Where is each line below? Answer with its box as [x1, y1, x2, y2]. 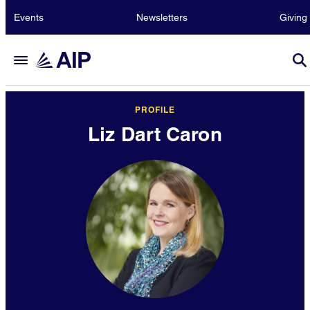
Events [14, 12, 44, 23]
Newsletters [136, 12, 188, 23]
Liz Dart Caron [88, 122, 222, 145]
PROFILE [135, 104, 175, 115]
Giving [280, 12, 307, 23]
